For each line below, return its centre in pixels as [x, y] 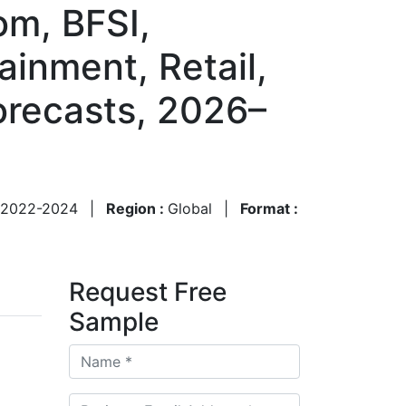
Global [190, 208]
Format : [269, 208]
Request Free [148, 291]
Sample [114, 321]
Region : [137, 208]
